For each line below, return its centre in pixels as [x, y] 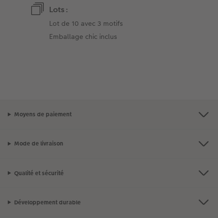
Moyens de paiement [43, 115]
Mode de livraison [38, 144]
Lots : [59, 9]
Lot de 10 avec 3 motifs [86, 23]
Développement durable [47, 202]
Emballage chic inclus [83, 36]
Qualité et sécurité [39, 173]
